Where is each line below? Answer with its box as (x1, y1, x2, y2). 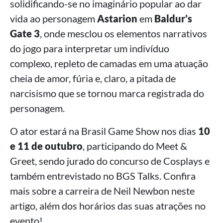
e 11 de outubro (10, 140, 83, 152)
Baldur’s (154, 12, 192, 24)
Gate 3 (10, 27, 40, 39)
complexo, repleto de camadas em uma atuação (10, 57, 208, 69)
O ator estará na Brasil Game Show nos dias (10, 125, 198, 137)
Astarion (97, 12, 137, 24)
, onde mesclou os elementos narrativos (40, 27, 207, 39)
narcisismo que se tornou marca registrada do (10, 87, 204, 99)
